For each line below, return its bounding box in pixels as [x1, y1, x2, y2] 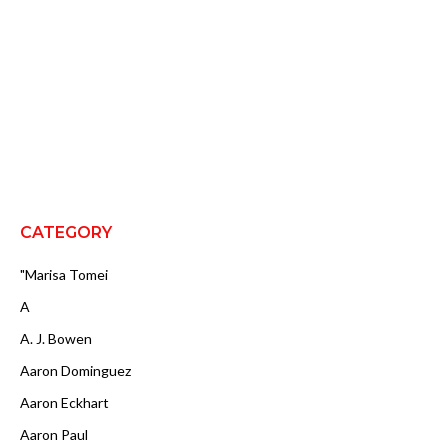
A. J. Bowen [20, 329, 92, 347]
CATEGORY [20, 223, 112, 243]
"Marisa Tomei [20, 265, 108, 283]
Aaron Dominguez [20, 361, 131, 379]
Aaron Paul [20, 425, 88, 443]
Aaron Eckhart [20, 393, 109, 411]
